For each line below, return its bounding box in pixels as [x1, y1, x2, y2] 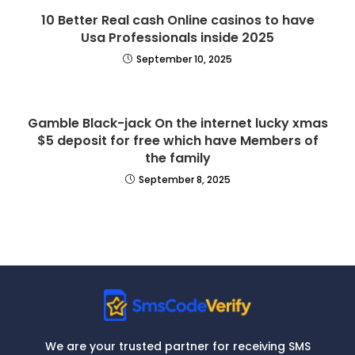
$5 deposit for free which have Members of [36, 132, 319, 150]
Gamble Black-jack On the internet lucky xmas [27, 114, 328, 132]
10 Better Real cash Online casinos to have [40, 11, 315, 29]
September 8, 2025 [138, 173, 231, 186]
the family [144, 149, 211, 167]
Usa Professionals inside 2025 [81, 29, 274, 47]
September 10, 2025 [136, 52, 232, 66]
